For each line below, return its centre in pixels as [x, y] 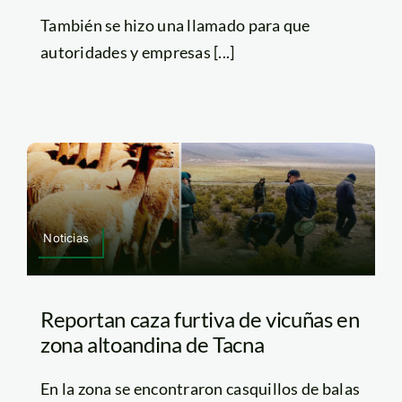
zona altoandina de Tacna [152, 345]
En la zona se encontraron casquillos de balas [200, 389]
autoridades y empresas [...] [137, 52]
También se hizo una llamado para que [175, 25]
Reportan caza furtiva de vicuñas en [200, 319]
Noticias [66, 238]
